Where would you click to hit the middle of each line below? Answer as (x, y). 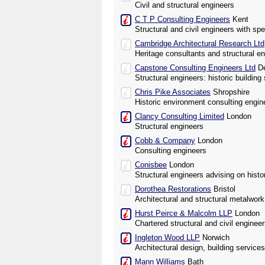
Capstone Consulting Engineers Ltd (195, 68)
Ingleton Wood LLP (167, 237)
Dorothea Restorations (173, 189)
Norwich (215, 237)
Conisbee (151, 165)
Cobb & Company (165, 140)
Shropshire (230, 92)
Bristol (223, 189)
